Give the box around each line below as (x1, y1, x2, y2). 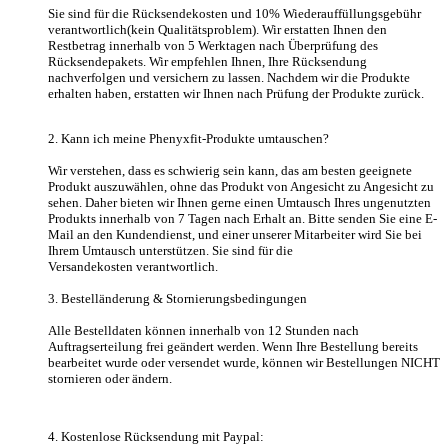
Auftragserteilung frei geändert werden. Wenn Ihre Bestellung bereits (48, 338, 418, 354)
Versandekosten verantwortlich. (48, 258, 218, 274)
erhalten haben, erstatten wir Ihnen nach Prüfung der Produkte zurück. (48, 85, 427, 101)
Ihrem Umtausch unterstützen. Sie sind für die (48, 242, 293, 258)
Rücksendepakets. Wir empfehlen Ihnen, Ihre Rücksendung (48, 53, 367, 69)
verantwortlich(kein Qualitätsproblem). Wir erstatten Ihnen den (48, 21, 387, 37)
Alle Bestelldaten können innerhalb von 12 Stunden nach (48, 322, 359, 338)
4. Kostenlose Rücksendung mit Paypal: (48, 428, 264, 444)
